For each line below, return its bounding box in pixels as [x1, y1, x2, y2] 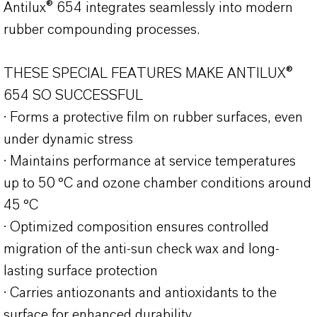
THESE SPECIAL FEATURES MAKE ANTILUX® [4, 66, 293, 81]
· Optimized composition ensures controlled [4, 219, 269, 234]
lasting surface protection [4, 263, 158, 278]
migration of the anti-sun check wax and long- [4, 241, 279, 256]
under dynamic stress [4, 132, 133, 146]
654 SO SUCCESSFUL [4, 88, 143, 103]
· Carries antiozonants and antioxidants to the [4, 285, 277, 300]
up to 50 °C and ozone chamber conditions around [4, 175, 311, 190]
